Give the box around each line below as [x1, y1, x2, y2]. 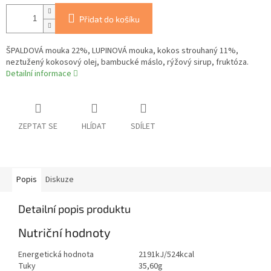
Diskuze [45, 174, 74, 186]
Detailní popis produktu [18, 202, 131, 216]
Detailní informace [6, 68, 71, 80]
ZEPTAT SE [18, 120, 57, 133]
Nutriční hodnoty [18, 225, 111, 240]
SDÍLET [131, 120, 155, 133]
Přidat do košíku [79, 14, 140, 25]
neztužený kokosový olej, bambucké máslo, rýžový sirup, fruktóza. [6, 56, 249, 69]
